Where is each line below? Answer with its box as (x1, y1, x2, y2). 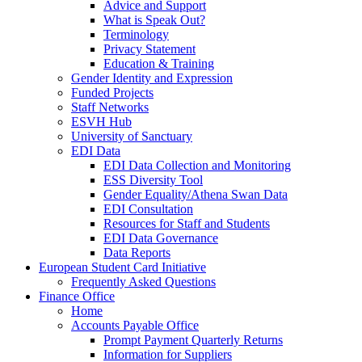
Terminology (103, 27, 169, 42)
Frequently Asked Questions (71, 275, 216, 289)
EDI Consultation (103, 202, 193, 217)
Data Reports (103, 246, 170, 260)
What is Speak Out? (103, 13, 205, 27)
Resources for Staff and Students (103, 217, 270, 231)
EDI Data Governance (103, 231, 218, 246)
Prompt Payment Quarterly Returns (103, 333, 283, 347)
